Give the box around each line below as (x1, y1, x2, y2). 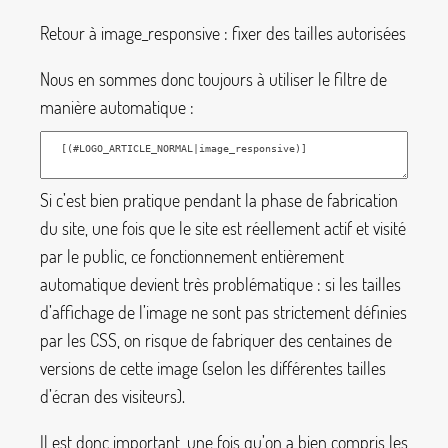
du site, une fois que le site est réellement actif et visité (40, 217, 406, 240)
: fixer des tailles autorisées (220, 22, 406, 45)
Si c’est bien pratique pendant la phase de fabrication (40, 189, 398, 212)
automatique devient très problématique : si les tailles (40, 273, 401, 296)
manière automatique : (40, 96, 194, 118)
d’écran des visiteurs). (40, 385, 185, 408)
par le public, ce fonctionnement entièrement (40, 245, 344, 268)
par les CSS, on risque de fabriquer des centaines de (40, 329, 392, 352)
